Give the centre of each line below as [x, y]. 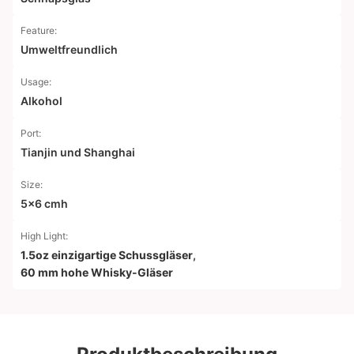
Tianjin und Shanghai [78, 152]
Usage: [36, 82]
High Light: [44, 236]
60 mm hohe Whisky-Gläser [97, 272]
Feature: [39, 30]
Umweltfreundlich [69, 49]
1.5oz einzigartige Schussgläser [107, 255]
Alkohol [41, 101]
